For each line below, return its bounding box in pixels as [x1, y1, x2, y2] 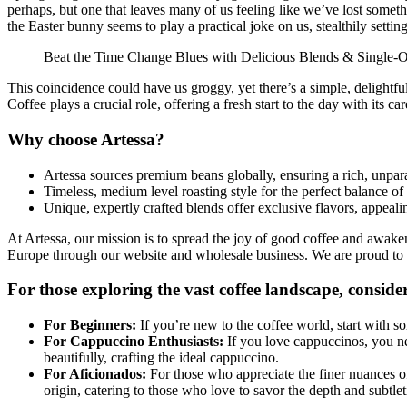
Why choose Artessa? [7, 129, 164, 149]
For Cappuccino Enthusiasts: [44, 333, 223, 350]
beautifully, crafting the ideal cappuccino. [44, 350, 279, 366]
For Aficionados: [44, 366, 146, 382]
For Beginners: [44, 317, 136, 333]
